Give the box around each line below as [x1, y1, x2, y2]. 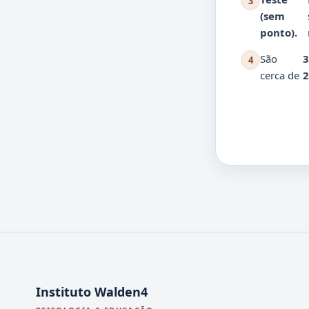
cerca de [260, 68, 299, 82]
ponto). [260, 25, 297, 39]
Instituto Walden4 [36, 283, 148, 300]
